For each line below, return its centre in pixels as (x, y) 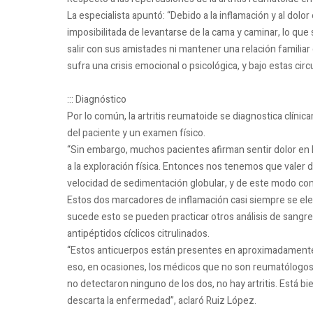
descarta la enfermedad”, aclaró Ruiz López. (162, 301)
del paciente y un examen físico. (136, 133)
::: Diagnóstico (97, 100)
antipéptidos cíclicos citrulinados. (138, 234)
